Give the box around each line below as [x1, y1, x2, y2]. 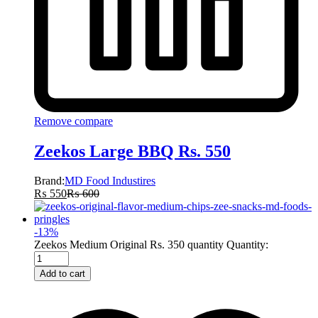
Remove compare [34, 114, 113, 127]
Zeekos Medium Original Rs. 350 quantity [34, 238, 224, 251]
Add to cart [40, 268, 85, 280]
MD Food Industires [65, 175, 155, 187]
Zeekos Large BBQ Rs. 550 [34, 141, 231, 160]
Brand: [34, 175, 65, 187]
